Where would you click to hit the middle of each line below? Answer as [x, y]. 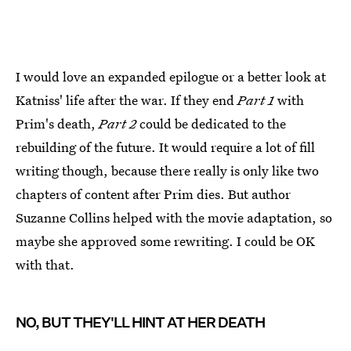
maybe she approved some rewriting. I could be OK [165, 241]
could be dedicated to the [213, 123]
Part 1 [256, 100]
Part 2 [119, 123]
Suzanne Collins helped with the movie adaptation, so [174, 217]
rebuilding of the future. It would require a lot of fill [165, 147]
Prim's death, [57, 123]
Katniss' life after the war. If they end [127, 100]
